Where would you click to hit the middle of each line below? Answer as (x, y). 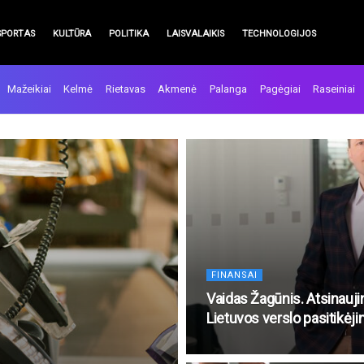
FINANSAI (234, 275)
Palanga (228, 89)
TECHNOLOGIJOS (279, 34)
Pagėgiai (280, 89)
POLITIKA (129, 34)
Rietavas (125, 89)
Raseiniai (334, 89)
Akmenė (178, 89)
